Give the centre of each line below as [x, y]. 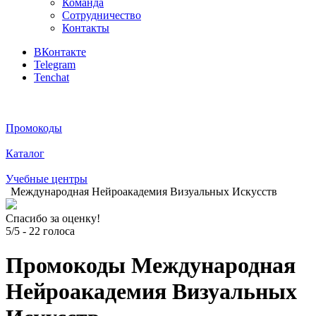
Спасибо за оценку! [53, 218]
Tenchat [51, 77]
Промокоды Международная [151, 266]
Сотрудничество [102, 15]
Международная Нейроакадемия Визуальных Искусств [144, 192]
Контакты [86, 28]
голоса [57, 231]
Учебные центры [47, 179]
